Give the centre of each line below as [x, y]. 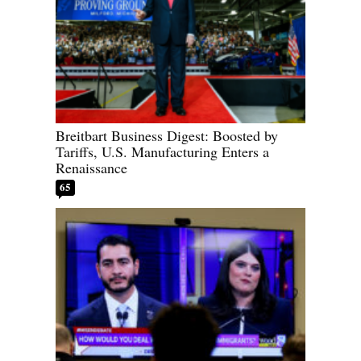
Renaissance [91, 168]
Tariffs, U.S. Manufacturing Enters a [162, 152]
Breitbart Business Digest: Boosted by [167, 136]
